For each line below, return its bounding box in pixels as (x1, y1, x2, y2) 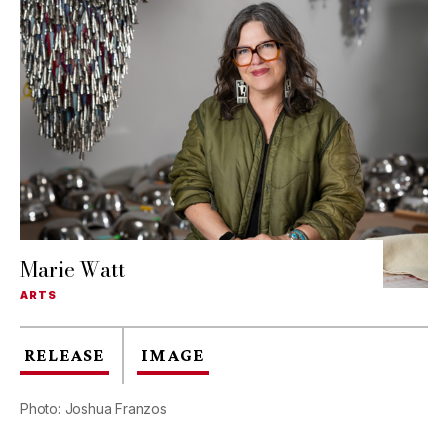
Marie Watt (20, 253, 125, 286)
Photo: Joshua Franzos (20, 400, 167, 418)
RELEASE (24, 345, 105, 366)
